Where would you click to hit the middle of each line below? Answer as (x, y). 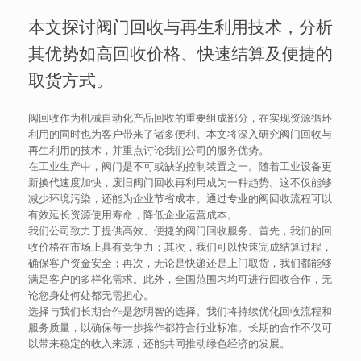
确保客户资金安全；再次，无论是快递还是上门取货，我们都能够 (180, 262)
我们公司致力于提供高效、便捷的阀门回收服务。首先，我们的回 (180, 230)
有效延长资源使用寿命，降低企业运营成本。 (133, 214)
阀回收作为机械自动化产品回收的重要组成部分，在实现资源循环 (180, 117)
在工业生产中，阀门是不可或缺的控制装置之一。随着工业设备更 (180, 165)
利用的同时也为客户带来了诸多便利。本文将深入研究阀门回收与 (180, 133)
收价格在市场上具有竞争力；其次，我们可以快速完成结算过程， (180, 246)
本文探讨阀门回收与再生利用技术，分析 (180, 26)
